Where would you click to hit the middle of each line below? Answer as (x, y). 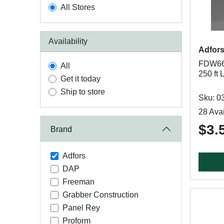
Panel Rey (81, 208)
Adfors (74, 156)
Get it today (80, 79)
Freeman (78, 182)
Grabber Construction (100, 195)
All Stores (78, 7)
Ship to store (83, 92)
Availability (68, 41)
